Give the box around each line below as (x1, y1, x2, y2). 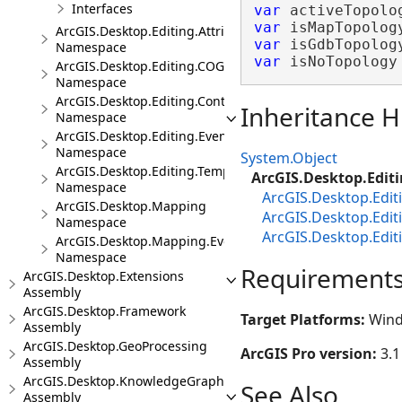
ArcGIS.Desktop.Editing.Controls (56, 92, 248, 109)
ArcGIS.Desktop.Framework (23, 302, 186, 319)
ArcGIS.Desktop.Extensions (23, 267, 184, 284)
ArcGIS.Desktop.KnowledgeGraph (23, 372, 224, 389)
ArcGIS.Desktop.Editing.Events (56, 127, 238, 144)
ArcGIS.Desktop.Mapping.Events (56, 232, 249, 249)
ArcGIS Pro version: (240, 344, 380, 363)
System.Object (240, 148, 337, 168)
